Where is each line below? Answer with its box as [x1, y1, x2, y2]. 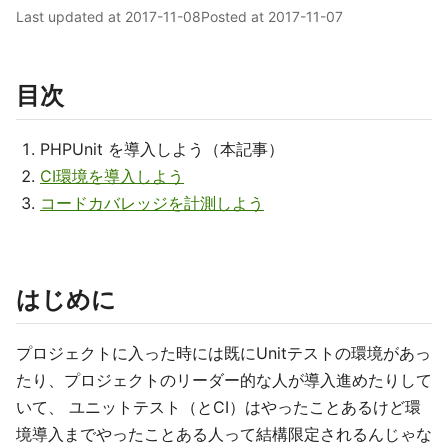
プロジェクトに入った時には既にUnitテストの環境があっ [16, 343, 431, 363]
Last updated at [16, 8, 125, 25]
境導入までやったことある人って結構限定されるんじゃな [16, 424, 432, 444]
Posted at [201, 8, 268, 25]
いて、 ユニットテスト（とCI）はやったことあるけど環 [16, 397, 421, 417]
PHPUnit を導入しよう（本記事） [40, 139, 284, 159]
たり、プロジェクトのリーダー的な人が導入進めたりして [16, 370, 432, 390]
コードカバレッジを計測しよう [40, 193, 264, 213]
